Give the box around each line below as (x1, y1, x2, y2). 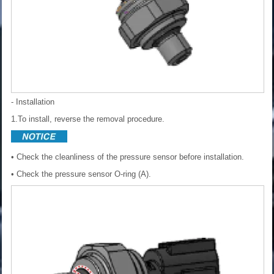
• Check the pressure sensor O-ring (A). (11, 169, 151, 179)
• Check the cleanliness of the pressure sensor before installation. (11, 152, 244, 162)
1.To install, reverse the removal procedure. (11, 114, 165, 124)
